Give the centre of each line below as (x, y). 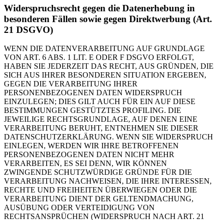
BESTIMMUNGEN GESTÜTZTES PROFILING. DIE (93, 110)
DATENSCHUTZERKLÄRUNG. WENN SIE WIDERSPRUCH (109, 137)
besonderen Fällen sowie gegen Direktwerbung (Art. (108, 19)
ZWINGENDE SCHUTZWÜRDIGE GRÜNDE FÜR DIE (98, 172)
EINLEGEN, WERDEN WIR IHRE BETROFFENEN (91, 146)
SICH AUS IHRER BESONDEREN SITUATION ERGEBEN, (105, 75)
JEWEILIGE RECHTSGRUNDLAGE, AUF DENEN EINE (101, 119)
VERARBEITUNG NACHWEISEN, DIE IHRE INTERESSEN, (108, 181)
